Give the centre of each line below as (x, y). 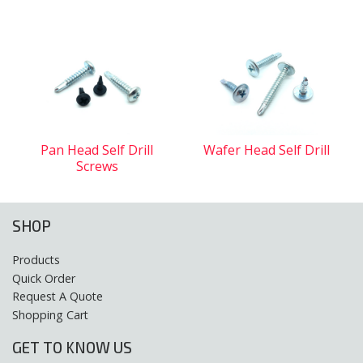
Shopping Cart (50, 314)
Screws (97, 166)
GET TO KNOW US (72, 348)
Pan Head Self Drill (97, 149)
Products (36, 260)
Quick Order (44, 278)
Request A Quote (58, 297)
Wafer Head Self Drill (266, 149)
